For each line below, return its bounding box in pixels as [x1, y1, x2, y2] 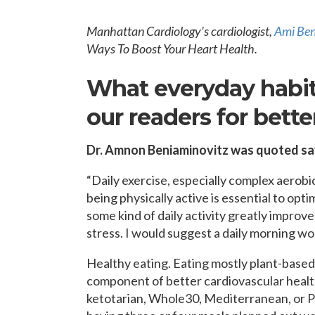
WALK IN [241, 36, 285, 49]
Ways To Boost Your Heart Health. [86, 41, 257, 56]
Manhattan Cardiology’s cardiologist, [86, 23, 274, 39]
